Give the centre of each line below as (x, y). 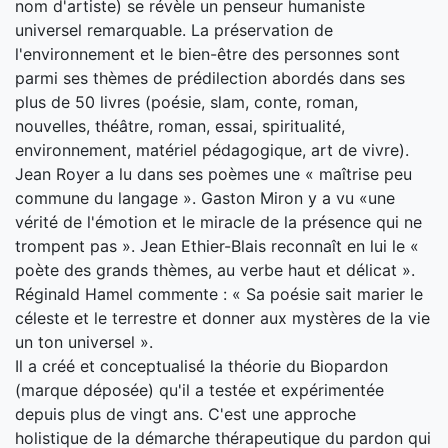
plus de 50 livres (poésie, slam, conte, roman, (186, 102)
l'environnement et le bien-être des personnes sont (207, 54)
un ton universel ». (84, 342)
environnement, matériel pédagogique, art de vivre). (212, 150)
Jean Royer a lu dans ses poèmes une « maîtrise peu (213, 174)
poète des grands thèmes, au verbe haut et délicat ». (215, 270)
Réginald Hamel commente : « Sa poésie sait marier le (219, 294)
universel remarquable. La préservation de (174, 30)
